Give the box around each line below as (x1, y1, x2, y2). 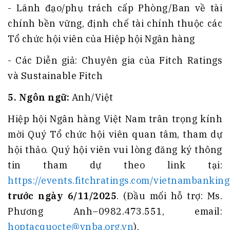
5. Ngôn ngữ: (8, 91, 72, 103)
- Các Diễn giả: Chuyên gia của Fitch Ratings (8, 54, 222, 66)
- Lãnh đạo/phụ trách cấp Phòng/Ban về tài (8, 2, 222, 14)
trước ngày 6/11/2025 (8, 189, 117, 202)
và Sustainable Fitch (8, 69, 103, 82)
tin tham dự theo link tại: (8, 159, 222, 171)
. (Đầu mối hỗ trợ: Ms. (117, 189, 222, 202)
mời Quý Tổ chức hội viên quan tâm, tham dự (8, 128, 222, 140)
